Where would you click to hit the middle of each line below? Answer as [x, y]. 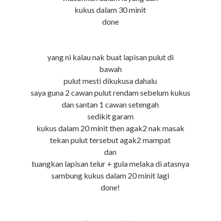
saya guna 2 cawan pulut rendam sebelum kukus [110, 93]
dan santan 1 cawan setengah [110, 105]
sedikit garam [110, 116]
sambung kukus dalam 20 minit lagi [110, 176]
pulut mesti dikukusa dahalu [110, 81]
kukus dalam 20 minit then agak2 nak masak [110, 128]
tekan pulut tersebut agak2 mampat [110, 140]
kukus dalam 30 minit [110, 10]
